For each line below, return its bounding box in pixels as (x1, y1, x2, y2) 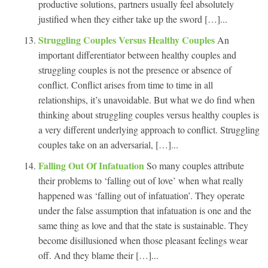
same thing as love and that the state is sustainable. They (38, 218, 248, 232)
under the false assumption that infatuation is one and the (38, 203, 251, 217)
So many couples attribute (147, 159, 244, 172)
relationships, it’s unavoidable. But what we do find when (38, 93, 255, 106)
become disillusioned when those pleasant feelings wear (38, 233, 248, 246)
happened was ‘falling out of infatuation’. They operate (38, 188, 245, 202)
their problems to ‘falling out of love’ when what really (38, 173, 243, 187)
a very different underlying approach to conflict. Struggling (38, 123, 260, 136)
